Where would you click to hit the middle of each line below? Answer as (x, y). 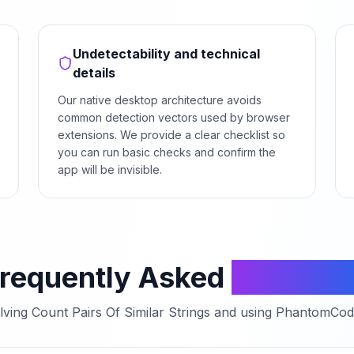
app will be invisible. (110, 169)
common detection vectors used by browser (174, 117)
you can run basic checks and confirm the (167, 152)
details (94, 73)
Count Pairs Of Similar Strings (121, 312)
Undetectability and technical (167, 54)
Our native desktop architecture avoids (160, 100)
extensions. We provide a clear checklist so (171, 135)
